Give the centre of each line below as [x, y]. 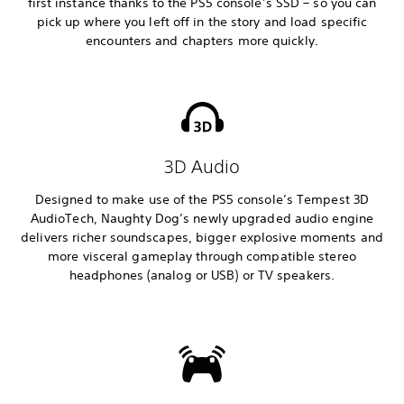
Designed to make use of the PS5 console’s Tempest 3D [202, 200]
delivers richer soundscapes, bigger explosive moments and [202, 238]
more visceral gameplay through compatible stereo [202, 257]
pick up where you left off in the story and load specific [202, 22]
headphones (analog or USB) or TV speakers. [202, 275]
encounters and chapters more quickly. [202, 41]
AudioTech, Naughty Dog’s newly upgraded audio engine [202, 219]
